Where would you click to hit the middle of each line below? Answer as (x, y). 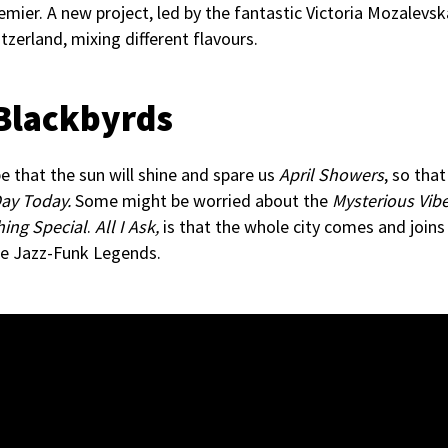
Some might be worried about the (201, 200)
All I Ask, (129, 226)
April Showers (331, 174)
